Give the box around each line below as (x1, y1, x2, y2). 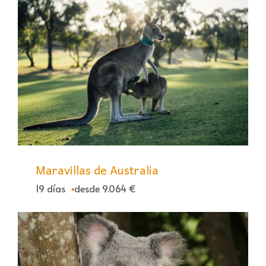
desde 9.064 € (74, 182, 136, 195)
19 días (36, 182, 65, 195)
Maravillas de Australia (36, 160, 159, 180)
